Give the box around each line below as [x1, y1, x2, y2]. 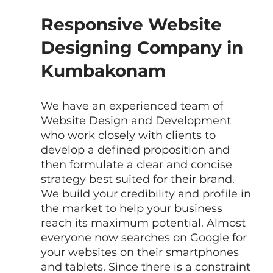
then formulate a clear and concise [40, 157, 235, 171]
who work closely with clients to [40, 128, 219, 142]
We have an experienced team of [40, 99, 229, 113]
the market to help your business [40, 201, 225, 215]
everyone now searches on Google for [40, 230, 250, 244]
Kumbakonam [40, 60, 166, 81]
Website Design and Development [40, 113, 234, 127]
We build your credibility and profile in [40, 186, 254, 200]
